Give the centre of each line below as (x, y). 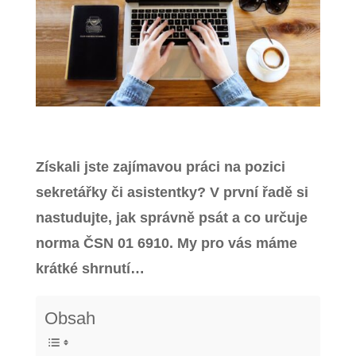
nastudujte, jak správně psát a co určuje (171, 217)
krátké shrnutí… (90, 268)
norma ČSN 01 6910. (106, 243)
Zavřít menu (178, 15)
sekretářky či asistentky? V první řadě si (172, 192)
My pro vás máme (237, 243)
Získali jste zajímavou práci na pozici (160, 166)
